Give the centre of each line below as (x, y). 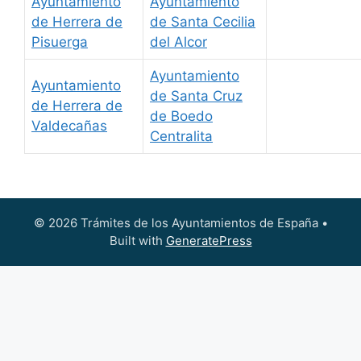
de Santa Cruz (196, 95)
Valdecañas (69, 125)
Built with (137, 241)
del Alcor (178, 41)
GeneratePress (209, 241)
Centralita (181, 136)
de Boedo (181, 116)
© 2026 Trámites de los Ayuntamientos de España (176, 223)
